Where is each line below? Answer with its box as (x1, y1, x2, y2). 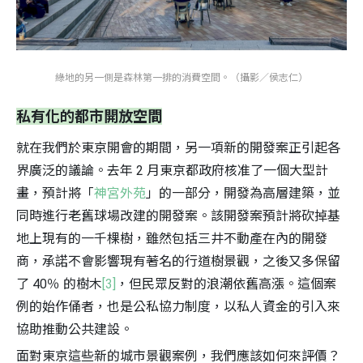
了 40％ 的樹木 (16, 276, 102, 293)
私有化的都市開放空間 (16, 108, 162, 126)
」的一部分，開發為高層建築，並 (146, 186, 340, 202)
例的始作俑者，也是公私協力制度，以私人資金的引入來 (16, 299, 340, 315)
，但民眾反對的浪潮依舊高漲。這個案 (116, 276, 336, 293)
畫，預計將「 (16, 186, 94, 202)
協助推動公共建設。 (16, 322, 133, 338)
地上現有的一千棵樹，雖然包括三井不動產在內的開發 (16, 231, 327, 247)
